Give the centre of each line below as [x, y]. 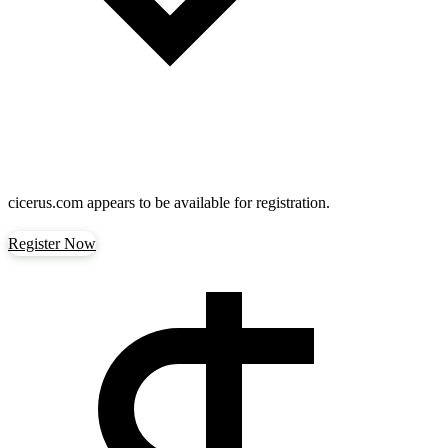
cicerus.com [45, 202]
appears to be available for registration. [206, 202]
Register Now [52, 243]
